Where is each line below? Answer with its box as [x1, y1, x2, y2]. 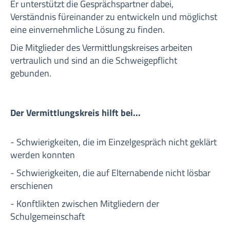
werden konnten [10, 148, 75, 162]
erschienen [10, 179, 53, 193]
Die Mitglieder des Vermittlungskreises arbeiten [10, 41, 193, 54]
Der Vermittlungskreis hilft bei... [10, 106, 141, 120]
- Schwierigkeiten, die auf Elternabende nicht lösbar [10, 166, 210, 180]
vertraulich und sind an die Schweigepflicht [10, 53, 177, 67]
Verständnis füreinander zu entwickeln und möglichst [10, 10, 217, 24]
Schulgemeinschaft [10, 209, 85, 223]
